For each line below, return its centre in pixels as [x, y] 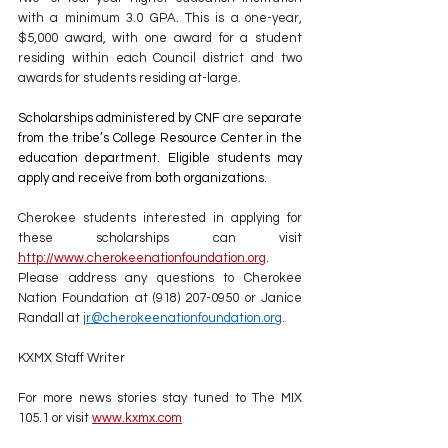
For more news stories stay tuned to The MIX [160, 398]
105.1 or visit [53, 418]
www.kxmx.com [137, 418]
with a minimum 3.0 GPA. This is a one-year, [160, 18]
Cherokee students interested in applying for [160, 218]
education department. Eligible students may [160, 158]
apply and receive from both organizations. [142, 178]
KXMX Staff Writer [71, 358]
